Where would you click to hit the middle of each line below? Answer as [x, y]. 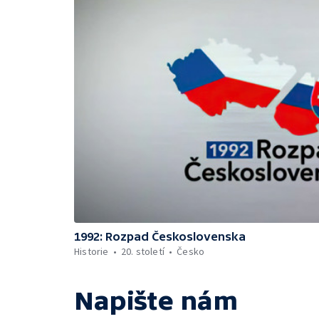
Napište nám [156, 301]
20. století [143, 251]
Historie [91, 251]
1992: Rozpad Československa [160, 236]
